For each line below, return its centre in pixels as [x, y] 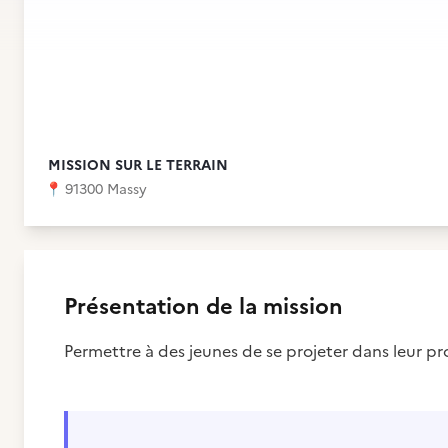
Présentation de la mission [203, 306]
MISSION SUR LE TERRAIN [138, 165]
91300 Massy [106, 189]
